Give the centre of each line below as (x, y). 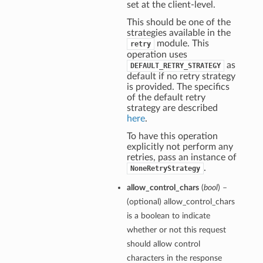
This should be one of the (178, 23)
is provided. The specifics (178, 87)
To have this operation (172, 136)
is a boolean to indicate (168, 216)
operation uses (157, 55)
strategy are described (172, 108)
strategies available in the (178, 33)
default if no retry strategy (181, 77)
